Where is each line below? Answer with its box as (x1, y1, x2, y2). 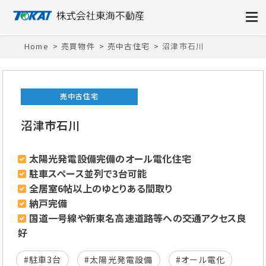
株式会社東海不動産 (13, 20, 174, 43)
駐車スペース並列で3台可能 (28, 166, 147, 180)
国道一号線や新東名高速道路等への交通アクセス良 (28, 210, 246, 225)
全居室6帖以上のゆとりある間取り (28, 180, 173, 195)
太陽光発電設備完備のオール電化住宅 (28, 151, 192, 166)
